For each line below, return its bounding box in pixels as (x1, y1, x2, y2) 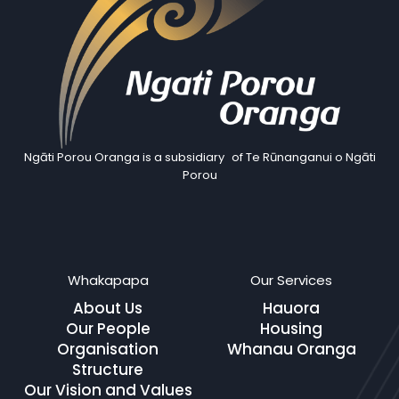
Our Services (250, 270, 332, 289)
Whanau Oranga (226, 338, 356, 360)
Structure (72, 358, 143, 380)
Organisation (57, 338, 159, 360)
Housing (260, 317, 322, 339)
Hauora (263, 297, 320, 319)
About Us (73, 297, 142, 319)
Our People (65, 317, 151, 339)
